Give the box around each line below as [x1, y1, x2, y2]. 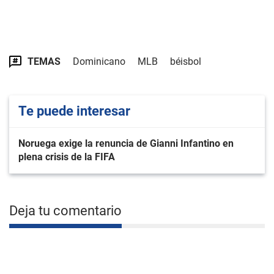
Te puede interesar [18, 103, 130, 119]
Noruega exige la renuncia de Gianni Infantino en [18, 138, 234, 149]
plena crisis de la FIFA [18, 151, 115, 163]
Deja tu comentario [9, 203, 122, 218]
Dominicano [73, 56, 125, 67]
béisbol [170, 56, 201, 67]
